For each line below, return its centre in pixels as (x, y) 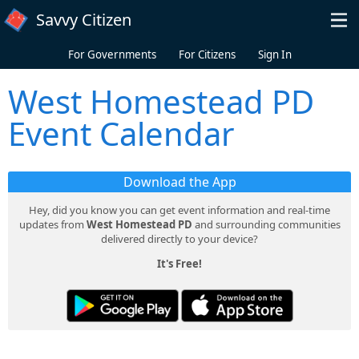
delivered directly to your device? (179, 238)
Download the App (179, 182)
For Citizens (207, 54)
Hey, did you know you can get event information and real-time (179, 210)
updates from (52, 224)
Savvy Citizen (84, 20)
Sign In (274, 54)
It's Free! (179, 263)
